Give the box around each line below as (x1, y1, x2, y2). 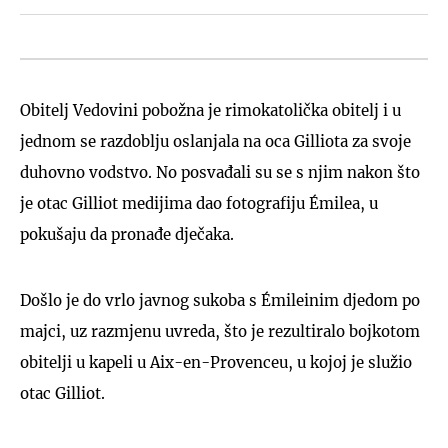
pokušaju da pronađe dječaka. (20, 224, 234, 244)
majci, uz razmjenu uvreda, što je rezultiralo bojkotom (20, 321, 420, 341)
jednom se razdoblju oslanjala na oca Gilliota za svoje (20, 131, 411, 151)
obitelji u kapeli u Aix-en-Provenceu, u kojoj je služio (20, 352, 412, 372)
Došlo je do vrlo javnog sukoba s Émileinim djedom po (20, 290, 420, 310)
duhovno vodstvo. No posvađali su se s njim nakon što (20, 162, 420, 182)
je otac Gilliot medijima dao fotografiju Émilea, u (20, 193, 378, 213)
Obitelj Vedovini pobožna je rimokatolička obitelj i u (20, 100, 401, 120)
